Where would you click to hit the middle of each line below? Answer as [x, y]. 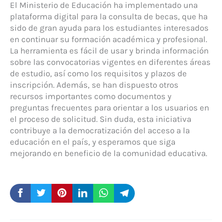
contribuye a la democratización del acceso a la [100, 130]
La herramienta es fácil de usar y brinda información [109, 50]
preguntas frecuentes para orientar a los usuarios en [110, 107]
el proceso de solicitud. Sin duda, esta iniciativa [101, 119]
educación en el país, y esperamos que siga [93, 141]
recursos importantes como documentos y [91, 96]
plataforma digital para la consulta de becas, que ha [109, 16]
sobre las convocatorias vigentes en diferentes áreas [110, 62]
